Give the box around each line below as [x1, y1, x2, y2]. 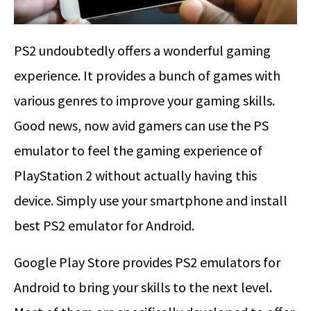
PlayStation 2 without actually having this [14, 167, 257, 185]
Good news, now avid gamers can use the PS [14, 117, 269, 135]
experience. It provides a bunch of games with [14, 67, 280, 85]
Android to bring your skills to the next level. [14, 278, 272, 296]
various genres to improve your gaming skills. [14, 92, 275, 110]
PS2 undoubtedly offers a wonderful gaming [14, 42, 271, 60]
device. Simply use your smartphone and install [14, 192, 287, 210]
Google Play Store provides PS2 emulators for [14, 253, 280, 271]
